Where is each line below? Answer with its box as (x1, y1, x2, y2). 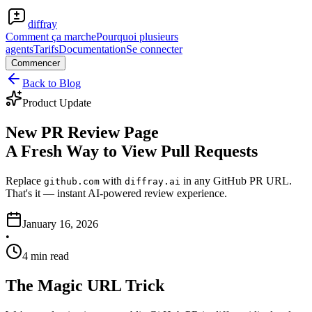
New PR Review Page (6, 123, 159, 141)
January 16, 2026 (22, 217, 98, 230)
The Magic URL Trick (6, 276, 164, 295)
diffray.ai (125, 175, 180, 187)
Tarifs (33, 43, 58, 55)
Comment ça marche (6, 31, 96, 42)
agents (6, 43, 33, 55)
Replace (6, 174, 44, 187)
